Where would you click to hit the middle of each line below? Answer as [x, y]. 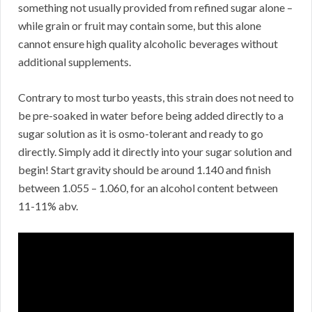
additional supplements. [75, 62]
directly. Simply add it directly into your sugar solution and [155, 152]
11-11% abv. [48, 206]
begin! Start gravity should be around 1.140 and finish [145, 170]
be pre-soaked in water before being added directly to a [151, 116]
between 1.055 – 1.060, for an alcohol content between [148, 188]
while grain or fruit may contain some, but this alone [140, 26]
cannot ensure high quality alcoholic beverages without [148, 44]
